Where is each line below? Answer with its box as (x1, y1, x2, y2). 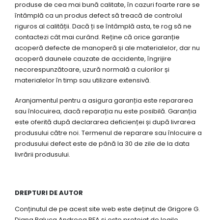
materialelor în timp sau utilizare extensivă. (15, 76, 151, 85)
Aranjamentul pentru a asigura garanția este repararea (15, 96, 193, 106)
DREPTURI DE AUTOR (15, 188, 83, 198)
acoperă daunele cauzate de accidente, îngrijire (15, 54, 171, 64)
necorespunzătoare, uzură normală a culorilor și (15, 65, 169, 75)
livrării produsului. (15, 150, 70, 160)
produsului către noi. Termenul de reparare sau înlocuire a (15, 128, 202, 138)
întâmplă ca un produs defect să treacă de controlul (15, 11, 182, 21)
